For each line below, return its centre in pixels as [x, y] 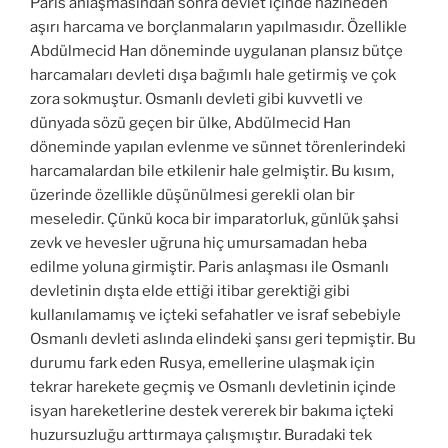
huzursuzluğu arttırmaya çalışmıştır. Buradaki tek [201, 434]
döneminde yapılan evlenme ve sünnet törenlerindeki [218, 146]
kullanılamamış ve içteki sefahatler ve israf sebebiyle [215, 314]
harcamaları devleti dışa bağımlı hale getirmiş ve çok [213, 74]
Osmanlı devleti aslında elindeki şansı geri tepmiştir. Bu [223, 338]
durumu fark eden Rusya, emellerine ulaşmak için [202, 362]
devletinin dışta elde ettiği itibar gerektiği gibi [190, 290]
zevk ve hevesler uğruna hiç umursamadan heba [198, 242]
